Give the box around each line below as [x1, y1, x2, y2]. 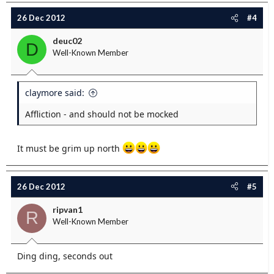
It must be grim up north [17, 142, 122, 154]
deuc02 [53, 35, 82, 46]
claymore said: [25, 87, 84, 98]
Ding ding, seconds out [17, 250, 113, 262]
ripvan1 [53, 204, 83, 215]
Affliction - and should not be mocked [25, 108, 179, 120]
